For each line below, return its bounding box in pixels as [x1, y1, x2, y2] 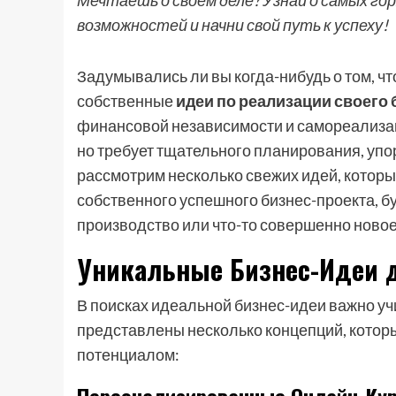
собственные [77, 91, 176, 110]
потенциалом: [77, 345, 179, 364]
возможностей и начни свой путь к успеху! [77, 15, 388, 34]
